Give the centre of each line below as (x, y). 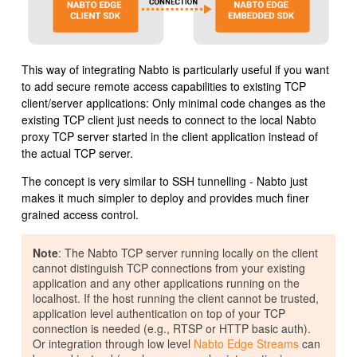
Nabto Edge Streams (246, 344)
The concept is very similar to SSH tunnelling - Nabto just (165, 181)
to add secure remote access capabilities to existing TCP (164, 86)
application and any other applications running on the (166, 283)
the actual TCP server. (77, 153)
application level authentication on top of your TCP (159, 314)
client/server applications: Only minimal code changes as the (174, 103)
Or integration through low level (113, 344)
